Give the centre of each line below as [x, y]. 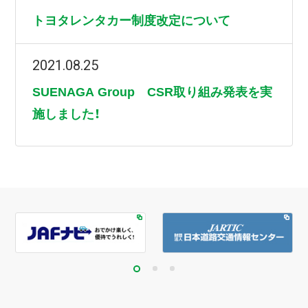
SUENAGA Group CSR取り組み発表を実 [153, 92]
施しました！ [67, 114]
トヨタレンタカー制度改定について [132, 20]
